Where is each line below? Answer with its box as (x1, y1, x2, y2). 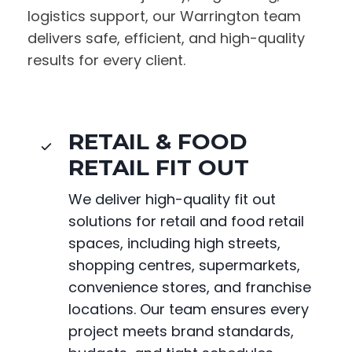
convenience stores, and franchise (68, 277, 311, 298)
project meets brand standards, (68, 321, 294, 342)
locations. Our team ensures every (68, 299, 309, 320)
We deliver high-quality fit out (68, 189, 276, 210)
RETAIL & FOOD (68, 128, 247, 156)
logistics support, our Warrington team (27, 6, 301, 27)
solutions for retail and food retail (68, 211, 304, 232)
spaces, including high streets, (68, 233, 280, 254)
